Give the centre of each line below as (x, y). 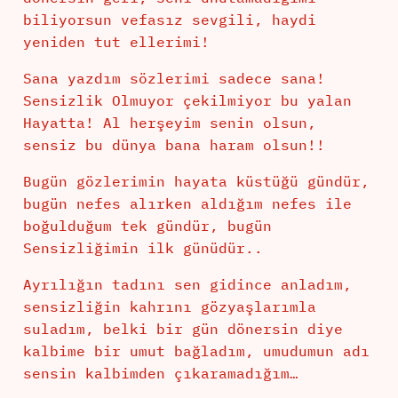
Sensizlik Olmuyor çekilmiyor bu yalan (187, 101)
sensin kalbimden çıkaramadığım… (160, 374)
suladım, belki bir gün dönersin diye (183, 329)
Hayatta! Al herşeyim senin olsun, (169, 123)
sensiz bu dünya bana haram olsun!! (174, 145)
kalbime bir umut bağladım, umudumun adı (196, 351)
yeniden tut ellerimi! (116, 42)
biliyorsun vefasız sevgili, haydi (169, 20)
